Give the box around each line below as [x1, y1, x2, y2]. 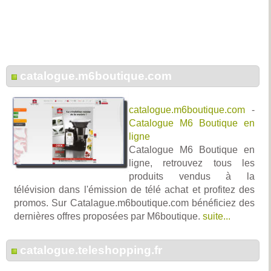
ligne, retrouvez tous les [129, 158, 255, 168]
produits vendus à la [129, 171, 255, 181]
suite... [203, 211, 230, 221]
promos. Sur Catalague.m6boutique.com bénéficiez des [14, 198, 255, 208]
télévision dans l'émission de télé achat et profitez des [14, 184, 255, 195]
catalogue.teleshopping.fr [20, 244, 162, 256]
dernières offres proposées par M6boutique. [14, 211, 203, 221]
